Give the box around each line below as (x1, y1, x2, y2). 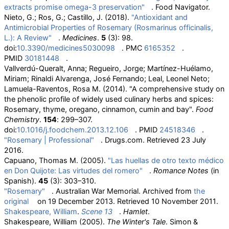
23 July (181, 135, 206, 144)
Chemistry (4, 115, 39, 124)
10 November (151, 197, 198, 205)
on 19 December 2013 (35, 197, 113, 205)
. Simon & (166, 217, 198, 226)
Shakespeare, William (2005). (4, 217, 107, 226)
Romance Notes (153, 166, 209, 175)
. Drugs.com (101, 135, 143, 144)
